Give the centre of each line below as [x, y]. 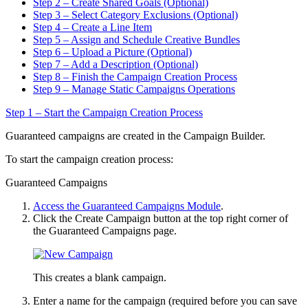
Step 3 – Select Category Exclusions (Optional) [135, 14]
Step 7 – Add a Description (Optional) [115, 64]
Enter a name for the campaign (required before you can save [165, 300]
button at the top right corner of [219, 218]
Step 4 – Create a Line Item [92, 27]
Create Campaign [113, 218]
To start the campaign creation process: [89, 159]
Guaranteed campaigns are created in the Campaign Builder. [135, 135]
